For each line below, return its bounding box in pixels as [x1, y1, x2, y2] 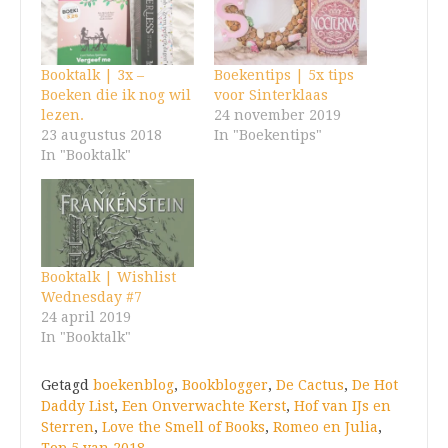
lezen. [41, 107, 84, 124]
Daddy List [41, 397, 114, 414]
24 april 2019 [41, 308, 131, 325]
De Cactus [276, 376, 344, 393]
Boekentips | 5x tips [214, 67, 354, 84]
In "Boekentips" [214, 127, 322, 144]
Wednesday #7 [41, 288, 142, 305]
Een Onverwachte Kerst [122, 397, 286, 414]
